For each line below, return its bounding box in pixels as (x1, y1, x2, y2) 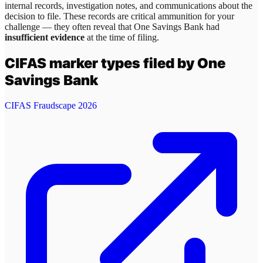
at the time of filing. (85, 32, 159, 43)
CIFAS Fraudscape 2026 (5, 100, 97, 110)
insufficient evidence (5, 32, 85, 43)
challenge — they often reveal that (5, 22, 134, 32)
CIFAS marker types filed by (5, 54, 197, 72)
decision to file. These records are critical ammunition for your (5, 11, 234, 22)
